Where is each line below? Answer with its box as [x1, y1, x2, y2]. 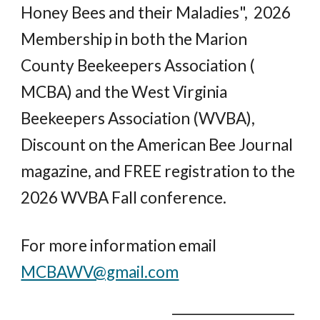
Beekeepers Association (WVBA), [21, 109, 256, 128]
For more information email [21, 236, 217, 255]
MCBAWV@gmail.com [21, 262, 179, 281]
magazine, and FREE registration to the [21, 161, 296, 181]
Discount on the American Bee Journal [21, 135, 294, 154]
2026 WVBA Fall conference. [21, 188, 227, 207]
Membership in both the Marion [21, 29, 248, 49]
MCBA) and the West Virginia [21, 82, 228, 101]
